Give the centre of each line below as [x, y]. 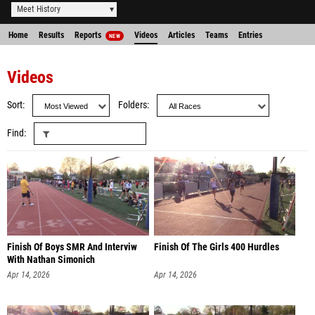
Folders [133, 105]
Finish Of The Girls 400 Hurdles [216, 247]
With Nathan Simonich [51, 260]
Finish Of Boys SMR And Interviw [72, 247]
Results [51, 35]
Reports [89, 35]
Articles [181, 35]
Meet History [39, 9]
